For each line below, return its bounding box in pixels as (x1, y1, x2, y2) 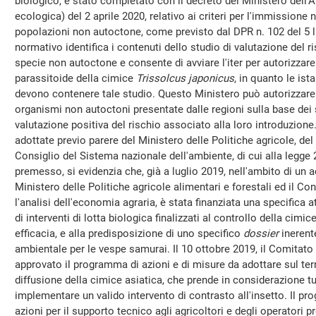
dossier (243, 227, 279, 240)
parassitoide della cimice (15, 72, 136, 85)
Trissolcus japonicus (136, 72, 234, 85)
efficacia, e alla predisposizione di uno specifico (15, 227, 243, 240)
